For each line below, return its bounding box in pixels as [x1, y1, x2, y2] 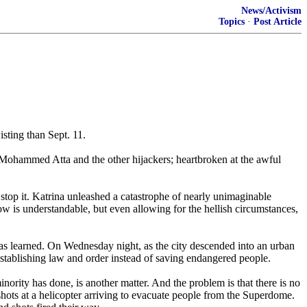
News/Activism [241, 5, 302, 16]
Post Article [254, 16, 302, 27]
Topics [219, 16, 245, 27]
